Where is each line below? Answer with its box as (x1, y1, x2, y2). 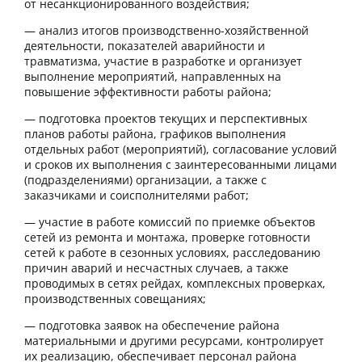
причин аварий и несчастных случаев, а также (24, 260, 288, 276)
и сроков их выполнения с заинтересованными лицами (24, 157, 337, 173)
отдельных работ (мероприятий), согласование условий (24, 141, 337, 158)
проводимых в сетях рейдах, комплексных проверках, (24, 276, 326, 292)
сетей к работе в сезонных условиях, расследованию (24, 245, 321, 261)
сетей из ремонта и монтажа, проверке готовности (24, 229, 310, 246)
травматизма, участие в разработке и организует (24, 53, 302, 69)
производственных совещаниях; (24, 291, 206, 307)
